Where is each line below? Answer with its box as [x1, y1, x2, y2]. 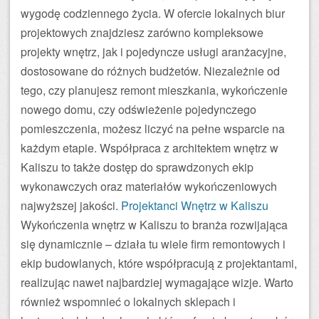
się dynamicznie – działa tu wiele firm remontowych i [21, 236, 286, 252]
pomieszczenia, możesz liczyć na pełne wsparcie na [21, 120, 285, 137]
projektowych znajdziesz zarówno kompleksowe [21, 24, 263, 41]
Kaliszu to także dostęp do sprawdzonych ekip [21, 159, 253, 175]
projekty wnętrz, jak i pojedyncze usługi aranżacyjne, [21, 43, 286, 60]
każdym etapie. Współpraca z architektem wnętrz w [21, 140, 278, 156]
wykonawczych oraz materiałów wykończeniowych [21, 178, 277, 194]
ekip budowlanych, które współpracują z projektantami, [21, 255, 297, 271]
